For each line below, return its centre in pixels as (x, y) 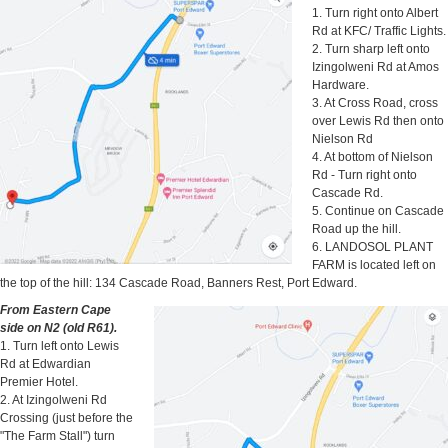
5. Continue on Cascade (378, 211)
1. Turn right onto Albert (375, 13)
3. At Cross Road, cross (375, 103)
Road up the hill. (356, 229)
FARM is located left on (374, 265)
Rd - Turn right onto (364, 175)
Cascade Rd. (347, 193)
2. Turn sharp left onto (371, 49)
